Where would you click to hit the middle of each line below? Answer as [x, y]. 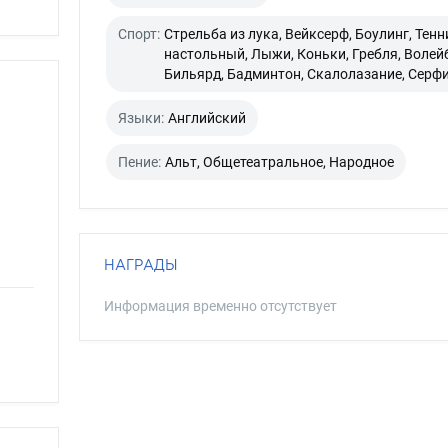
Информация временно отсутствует [220, 306]
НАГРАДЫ [140, 264]
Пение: [139, 162]
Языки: [140, 118]
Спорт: [138, 34]
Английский [206, 118]
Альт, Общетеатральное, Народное [279, 162]
